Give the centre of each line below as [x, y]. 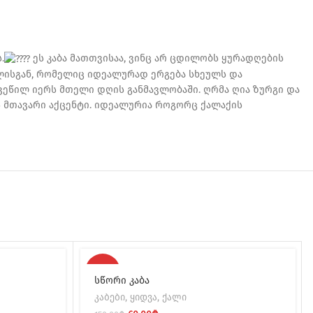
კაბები [110, 298]
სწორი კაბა [122, 281]
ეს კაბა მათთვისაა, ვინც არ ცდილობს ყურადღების [157, 59]
